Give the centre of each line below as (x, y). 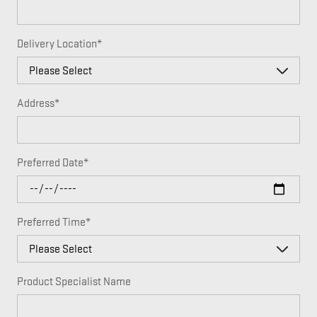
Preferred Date (50, 163)
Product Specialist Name (74, 282)
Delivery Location (57, 44)
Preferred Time (51, 222)
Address (36, 103)
